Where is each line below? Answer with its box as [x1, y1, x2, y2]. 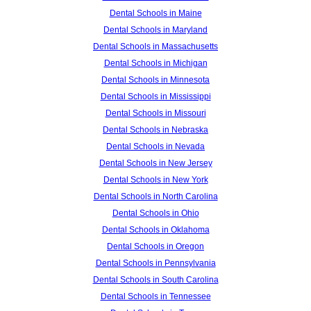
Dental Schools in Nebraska [103, 124, 208, 135]
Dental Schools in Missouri [105, 108, 206, 118]
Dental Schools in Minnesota [101, 74, 210, 85]
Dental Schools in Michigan [103, 58, 208, 68]
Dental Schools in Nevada [106, 141, 205, 151]
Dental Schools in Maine [109, 8, 202, 18]
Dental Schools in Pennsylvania [95, 258, 216, 268]
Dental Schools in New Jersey [99, 158, 212, 168]
